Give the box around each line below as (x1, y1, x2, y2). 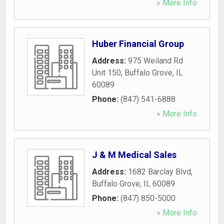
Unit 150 (92, 67, 121, 77)
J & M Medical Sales (92, 149, 176, 160)
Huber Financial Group (92, 38, 184, 49)
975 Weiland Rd (128, 55, 183, 65)
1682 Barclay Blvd (128, 166, 191, 176)
